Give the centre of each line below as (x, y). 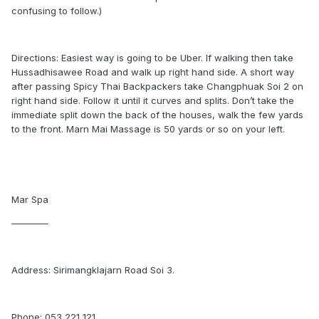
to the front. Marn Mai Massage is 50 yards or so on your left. (148, 129)
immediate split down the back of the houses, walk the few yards (157, 115)
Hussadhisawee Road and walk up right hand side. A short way (153, 72)
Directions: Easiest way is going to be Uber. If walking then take (152, 58)
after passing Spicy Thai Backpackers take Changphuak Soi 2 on (157, 86)
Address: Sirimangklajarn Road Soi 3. (93, 270)
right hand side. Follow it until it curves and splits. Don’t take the (153, 100)
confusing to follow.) (57, 11)
